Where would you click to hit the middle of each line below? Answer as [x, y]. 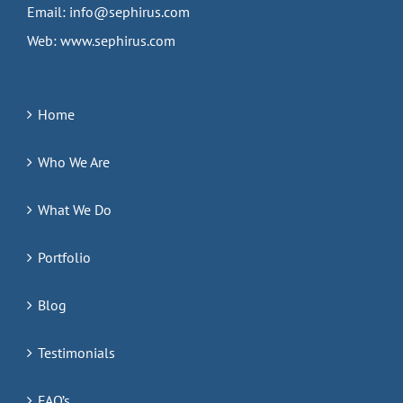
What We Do [75, 210]
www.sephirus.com [118, 41]
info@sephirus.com [130, 12]
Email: [48, 12]
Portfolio [64, 258]
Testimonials [76, 353]
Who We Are [74, 162]
